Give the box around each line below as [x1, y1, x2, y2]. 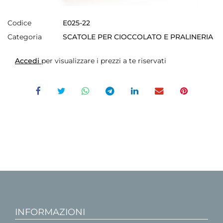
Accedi [15, 56, 41, 65]
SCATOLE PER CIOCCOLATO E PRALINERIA [63, 32, 213, 41]
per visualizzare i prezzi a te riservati [41, 56, 166, 65]
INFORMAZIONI [15, 206, 85, 218]
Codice [7, 18, 31, 27]
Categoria [7, 32, 42, 41]
